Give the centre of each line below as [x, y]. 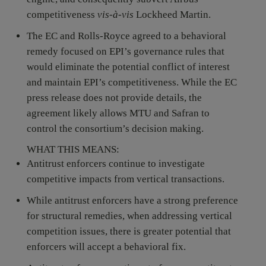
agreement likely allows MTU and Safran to [118, 113]
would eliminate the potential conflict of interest [128, 67]
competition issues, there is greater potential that [129, 231]
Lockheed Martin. [172, 15]
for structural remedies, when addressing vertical [129, 216]
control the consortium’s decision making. [115, 129]
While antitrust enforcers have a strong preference [132, 200]
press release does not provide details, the [114, 98]
